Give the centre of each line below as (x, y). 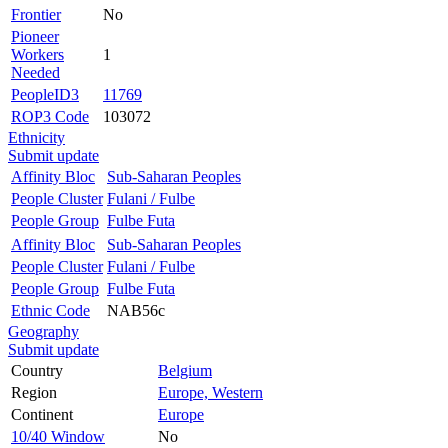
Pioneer (35, 36)
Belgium (185, 370)
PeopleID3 (45, 94)
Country (37, 370)
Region (34, 392)
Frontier (36, 14)
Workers (37, 54)
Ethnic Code (50, 310)
